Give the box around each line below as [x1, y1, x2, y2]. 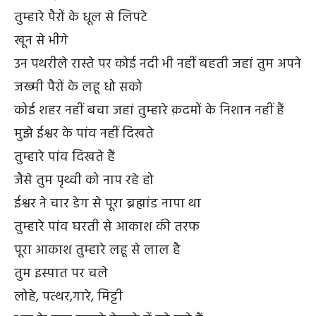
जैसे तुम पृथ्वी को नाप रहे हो [14, 169, 154, 191]
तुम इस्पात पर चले [14, 262, 108, 284]
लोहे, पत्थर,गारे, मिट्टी [14, 286, 123, 308]
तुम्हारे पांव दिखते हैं [14, 146, 115, 168]
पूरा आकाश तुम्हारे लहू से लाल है [14, 239, 181, 261]
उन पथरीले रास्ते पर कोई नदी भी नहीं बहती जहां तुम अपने [14, 53, 301, 75]
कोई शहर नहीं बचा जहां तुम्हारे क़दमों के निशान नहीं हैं [14, 99, 284, 121]
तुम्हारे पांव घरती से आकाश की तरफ [14, 216, 200, 238]
